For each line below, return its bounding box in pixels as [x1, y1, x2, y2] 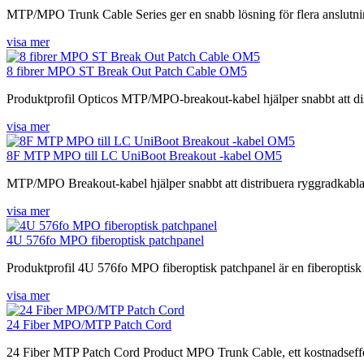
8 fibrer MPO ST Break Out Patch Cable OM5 [6, 63, 247, 78]
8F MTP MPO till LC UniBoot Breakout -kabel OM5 [6, 148, 282, 162]
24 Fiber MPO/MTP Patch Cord [6, 317, 171, 331]
